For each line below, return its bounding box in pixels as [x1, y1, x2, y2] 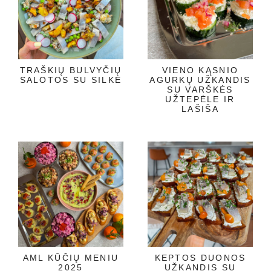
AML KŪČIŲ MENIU [22, 252, 119, 263]
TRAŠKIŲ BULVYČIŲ [19, 65, 122, 75]
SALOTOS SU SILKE [19, 74, 122, 85]
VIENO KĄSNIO [162, 65, 239, 75]
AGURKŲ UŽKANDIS [149, 74, 251, 85]
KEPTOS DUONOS [154, 252, 246, 263]
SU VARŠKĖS [167, 84, 233, 94]
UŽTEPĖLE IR [165, 94, 235, 104]
